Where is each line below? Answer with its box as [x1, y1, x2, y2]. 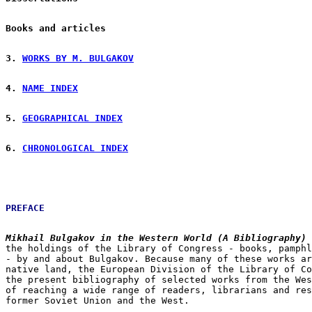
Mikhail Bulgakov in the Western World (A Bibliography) [6, 232, 306, 243]
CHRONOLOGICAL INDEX [22, 142, 128, 153]
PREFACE [6, 202, 45, 213]
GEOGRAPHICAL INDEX [22, 112, 123, 123]
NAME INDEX [22, 82, 78, 93]
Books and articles [6, 22, 106, 33]
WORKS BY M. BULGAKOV [22, 52, 134, 63]
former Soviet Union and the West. [6, 295, 189, 306]
